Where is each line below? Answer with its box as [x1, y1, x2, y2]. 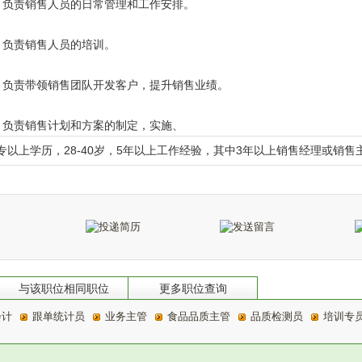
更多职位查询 [158, 282, 227, 295]
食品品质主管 [167, 310, 230, 322]
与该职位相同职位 [18, 282, 109, 295]
